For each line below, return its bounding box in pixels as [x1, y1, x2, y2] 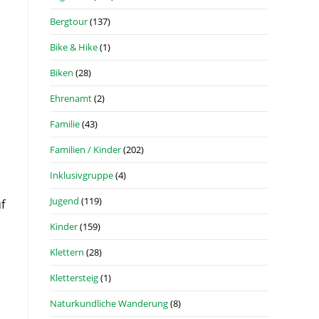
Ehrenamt [50, 92, 92, 105]
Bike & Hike [50, 41, 98, 53]
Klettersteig [50, 271, 98, 284]
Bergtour [50, 15, 88, 28]
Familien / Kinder [50, 143, 121, 156]
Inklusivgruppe [50, 169, 113, 182]
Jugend [50, 194, 79, 207]
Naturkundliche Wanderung [50, 297, 168, 310]
